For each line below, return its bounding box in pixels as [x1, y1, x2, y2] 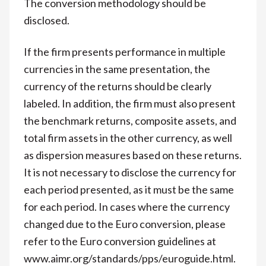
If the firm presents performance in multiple [24, 45, 226, 58]
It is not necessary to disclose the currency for [24, 165, 236, 179]
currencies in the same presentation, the [24, 62, 210, 75]
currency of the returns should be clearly [24, 79, 211, 93]
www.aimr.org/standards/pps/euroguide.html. [24, 251, 236, 265]
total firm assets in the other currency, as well [24, 131, 232, 144]
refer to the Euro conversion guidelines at [24, 234, 216, 248]
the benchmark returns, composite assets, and [24, 113, 236, 127]
